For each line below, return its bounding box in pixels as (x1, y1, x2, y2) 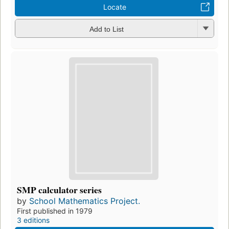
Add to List (89, 25, 124, 33)
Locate (103, 3, 126, 12)
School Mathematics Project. (29, 195, 140, 206)
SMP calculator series (17, 182, 102, 196)
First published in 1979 (17, 206, 93, 215)
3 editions (17, 215, 50, 224)
